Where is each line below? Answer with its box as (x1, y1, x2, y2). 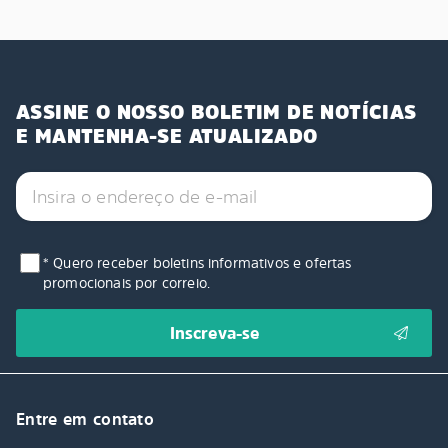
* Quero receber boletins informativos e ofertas (43, 253, 352, 273)
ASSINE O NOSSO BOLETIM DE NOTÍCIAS (16, 98, 417, 127)
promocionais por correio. (43, 273, 211, 293)
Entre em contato (16, 408, 155, 431)
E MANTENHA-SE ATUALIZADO (16, 122, 318, 151)
